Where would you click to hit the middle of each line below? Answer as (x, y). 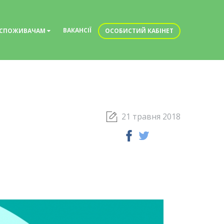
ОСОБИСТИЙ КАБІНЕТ (139, 31)
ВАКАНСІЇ (77, 30)
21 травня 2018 (151, 116)
